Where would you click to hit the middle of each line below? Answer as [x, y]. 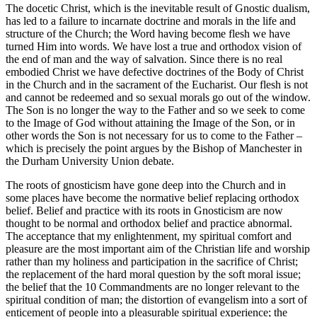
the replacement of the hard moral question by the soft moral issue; [153, 275]
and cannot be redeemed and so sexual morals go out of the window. [158, 98]
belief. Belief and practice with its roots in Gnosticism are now [144, 211]
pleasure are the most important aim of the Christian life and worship [158, 249]
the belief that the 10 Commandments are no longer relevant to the [152, 287]
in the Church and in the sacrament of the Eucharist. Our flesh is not [157, 85]
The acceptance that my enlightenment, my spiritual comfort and [149, 236]
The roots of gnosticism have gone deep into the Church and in [146, 185]
